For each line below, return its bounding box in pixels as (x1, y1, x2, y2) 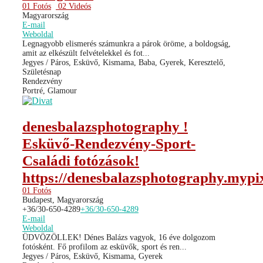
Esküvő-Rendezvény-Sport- (22, 135, 195, 151)
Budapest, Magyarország (22, 195, 103, 204)
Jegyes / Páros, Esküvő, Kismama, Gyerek (22, 251, 163, 261)
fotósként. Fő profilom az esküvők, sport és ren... (22, 242, 187, 251)
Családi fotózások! (22, 152, 139, 168)
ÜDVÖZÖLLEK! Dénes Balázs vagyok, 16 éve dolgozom (22, 232, 215, 242)
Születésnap (22, 67, 61, 76)
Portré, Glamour (22, 86, 77, 95)
